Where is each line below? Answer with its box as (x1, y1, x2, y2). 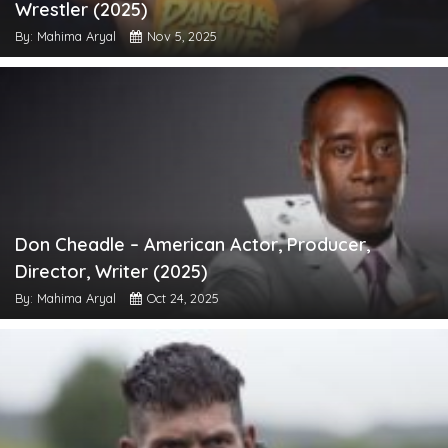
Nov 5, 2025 (147, 27, 217, 44)
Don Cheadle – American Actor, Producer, (15, 232, 370, 256)
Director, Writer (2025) (15, 259, 207, 283)
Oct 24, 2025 (147, 289, 219, 306)
